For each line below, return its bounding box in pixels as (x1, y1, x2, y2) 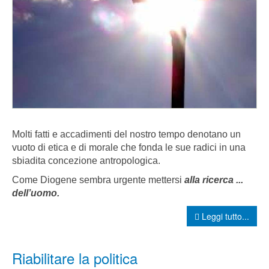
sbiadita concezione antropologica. (12, 156, 160, 166)
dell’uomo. (12, 188, 59, 199)
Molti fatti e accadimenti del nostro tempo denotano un (12, 129, 241, 140)
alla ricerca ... (184, 175, 243, 186)
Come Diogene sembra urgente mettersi (12, 175, 184, 186)
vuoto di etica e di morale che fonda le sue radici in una (12, 142, 246, 153)
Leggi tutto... (199, 210, 249, 223)
